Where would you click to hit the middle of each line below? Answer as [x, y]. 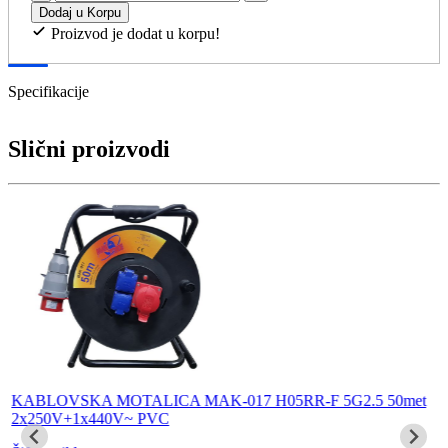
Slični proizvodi [89, 149]
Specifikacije [48, 91]
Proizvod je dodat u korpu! [134, 34]
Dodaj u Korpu [80, 13]
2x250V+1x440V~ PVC [90, 419]
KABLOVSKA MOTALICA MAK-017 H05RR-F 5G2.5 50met [219, 401]
